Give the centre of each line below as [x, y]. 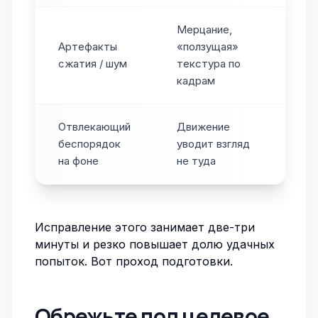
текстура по [209, 64]
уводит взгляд [213, 144]
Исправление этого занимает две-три [145, 227]
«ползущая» [208, 46]
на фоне [78, 161]
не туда [196, 161]
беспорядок [89, 144]
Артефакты [88, 46]
